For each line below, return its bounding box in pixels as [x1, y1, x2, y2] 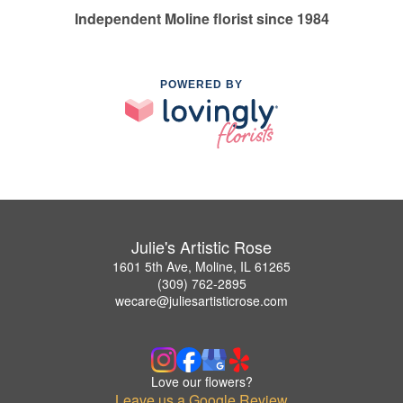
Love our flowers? [150, 372, 253, 390]
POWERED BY [160, 78, 243, 92]
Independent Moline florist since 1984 [74, 8, 329, 30]
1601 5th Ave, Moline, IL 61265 [112, 256, 291, 275]
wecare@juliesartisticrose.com [115, 291, 288, 309]
